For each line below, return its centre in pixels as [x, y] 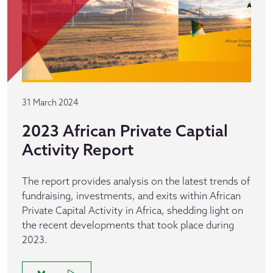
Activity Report [78, 150]
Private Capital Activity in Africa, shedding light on [133, 210]
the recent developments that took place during [128, 225]
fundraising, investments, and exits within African [131, 196]
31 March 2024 [50, 102]
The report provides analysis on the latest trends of [136, 181]
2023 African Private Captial [125, 131]
